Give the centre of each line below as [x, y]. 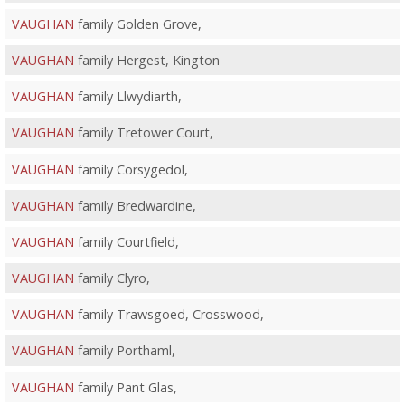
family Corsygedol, [131, 169]
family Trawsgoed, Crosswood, [169, 315]
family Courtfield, [126, 241]
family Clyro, [112, 278]
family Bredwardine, [135, 205]
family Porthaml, [124, 351]
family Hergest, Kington [146, 61]
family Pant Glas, [125, 387]
